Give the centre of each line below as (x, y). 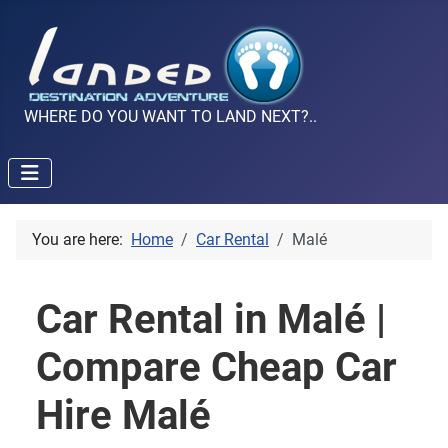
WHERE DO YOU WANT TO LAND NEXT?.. (170, 117)
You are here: (81, 240)
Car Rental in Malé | (211, 320)
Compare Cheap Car (216, 368)
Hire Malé (123, 416)
